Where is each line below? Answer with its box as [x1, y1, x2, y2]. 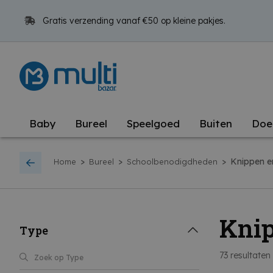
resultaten [228, 250, 271, 261]
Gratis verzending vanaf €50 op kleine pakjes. [40, 15, 225, 26]
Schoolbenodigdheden [127, 157, 218, 167]
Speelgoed [127, 117, 180, 130]
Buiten [199, 117, 232, 130]
